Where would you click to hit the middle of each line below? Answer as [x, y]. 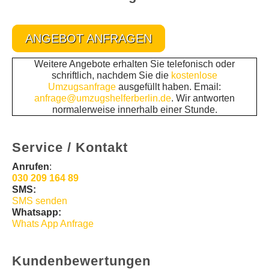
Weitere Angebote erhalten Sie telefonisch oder [134, 64]
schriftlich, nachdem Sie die [111, 76]
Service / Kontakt [70, 148]
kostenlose [194, 76]
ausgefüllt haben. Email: [170, 87]
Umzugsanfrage [83, 87]
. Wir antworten [203, 98]
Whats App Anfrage [53, 224]
